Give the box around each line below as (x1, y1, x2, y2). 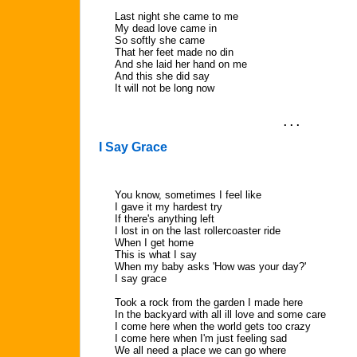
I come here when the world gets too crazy (115, 320, 311, 332)
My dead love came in (115, 22, 217, 34)
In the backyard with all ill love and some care (115, 308, 326, 320)
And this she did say (115, 70, 210, 82)
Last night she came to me (115, 10, 238, 22)
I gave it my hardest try (115, 201, 222, 213)
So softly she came (115, 34, 205, 46)
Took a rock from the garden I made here (115, 296, 303, 308)
